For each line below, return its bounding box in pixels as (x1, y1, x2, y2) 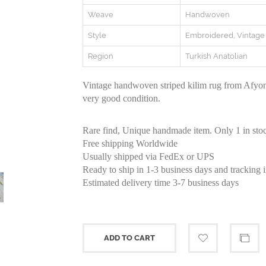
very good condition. (83, 93, 160, 103)
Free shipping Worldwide (83, 138, 178, 148)
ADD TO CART (104, 233, 155, 242)
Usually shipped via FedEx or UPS (83, 151, 214, 161)
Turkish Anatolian (185, 52, 248, 61)
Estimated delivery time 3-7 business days (83, 178, 239, 188)
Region (88, 52, 113, 61)
